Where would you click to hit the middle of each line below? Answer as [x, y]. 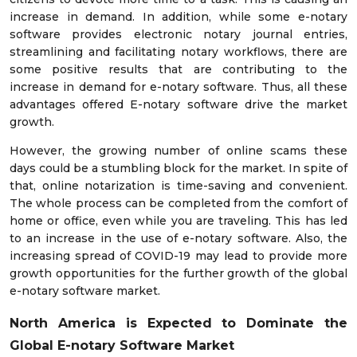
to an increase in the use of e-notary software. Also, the [178, 239]
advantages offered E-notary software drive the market [178, 105]
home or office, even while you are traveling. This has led [178, 221]
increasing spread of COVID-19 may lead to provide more [178, 256]
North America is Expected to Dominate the [178, 324]
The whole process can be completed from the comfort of [178, 204]
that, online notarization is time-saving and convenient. [178, 186]
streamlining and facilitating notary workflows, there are [178, 52]
